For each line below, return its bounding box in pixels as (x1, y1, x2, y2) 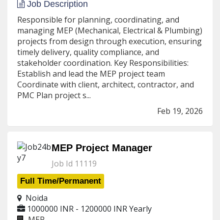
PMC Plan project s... (17, 90, 91, 101)
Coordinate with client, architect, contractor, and (17, 79, 194, 90)
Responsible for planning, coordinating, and (17, 14, 179, 25)
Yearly (127, 203, 152, 214)
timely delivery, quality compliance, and (17, 47, 159, 57)
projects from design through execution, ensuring (17, 36, 202, 47)
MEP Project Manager (52, 142, 152, 153)
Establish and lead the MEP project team (17, 68, 165, 79)
